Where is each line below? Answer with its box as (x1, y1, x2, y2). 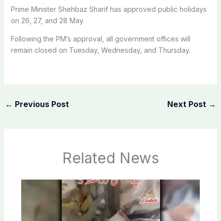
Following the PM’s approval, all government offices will (10, 34, 190, 43)
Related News (62, 149, 159, 167)
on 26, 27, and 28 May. (10, 16, 84, 25)
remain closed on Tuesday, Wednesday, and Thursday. (10, 45, 190, 54)
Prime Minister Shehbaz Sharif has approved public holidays (10, 4, 207, 13)
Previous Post (12, 99, 69, 109)
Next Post (167, 99, 209, 109)
